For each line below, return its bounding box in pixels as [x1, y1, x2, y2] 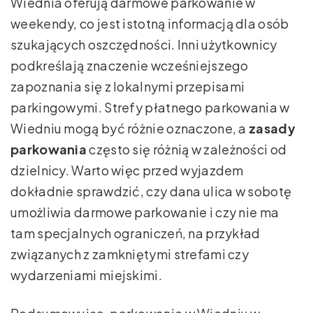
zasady [249, 120, 296, 137]
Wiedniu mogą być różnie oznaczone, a [10, 120, 249, 137]
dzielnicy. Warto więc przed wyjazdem [10, 162, 244, 179]
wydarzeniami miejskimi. [10, 267, 162, 284]
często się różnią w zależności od [87, 141, 287, 158]
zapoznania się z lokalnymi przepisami [10, 78, 245, 95]
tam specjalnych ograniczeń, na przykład [10, 225, 261, 242]
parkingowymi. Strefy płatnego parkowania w [10, 99, 290, 116]
